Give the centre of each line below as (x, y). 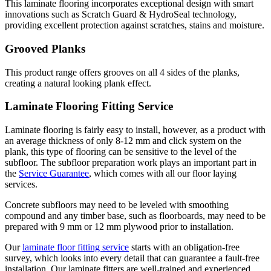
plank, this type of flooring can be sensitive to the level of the (121, 152)
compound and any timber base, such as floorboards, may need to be (135, 216)
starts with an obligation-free (184, 247)
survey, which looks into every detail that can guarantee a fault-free (132, 258)
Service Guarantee (54, 174)
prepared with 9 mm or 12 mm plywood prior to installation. (119, 227)
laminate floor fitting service (76, 247)
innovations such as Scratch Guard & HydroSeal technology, (121, 15)
